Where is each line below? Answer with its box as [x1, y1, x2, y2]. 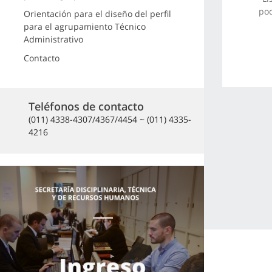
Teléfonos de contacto [29, 98, 144, 114]
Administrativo [23, 33, 83, 45]
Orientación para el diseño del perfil [23, 8, 171, 19]
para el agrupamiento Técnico [23, 21, 146, 32]
